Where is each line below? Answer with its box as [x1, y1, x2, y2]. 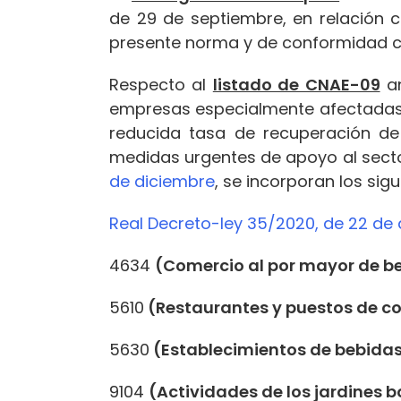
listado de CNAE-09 [212, 73, 380, 96]
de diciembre [109, 169, 215, 192]
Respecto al [109, 73, 213, 96]
